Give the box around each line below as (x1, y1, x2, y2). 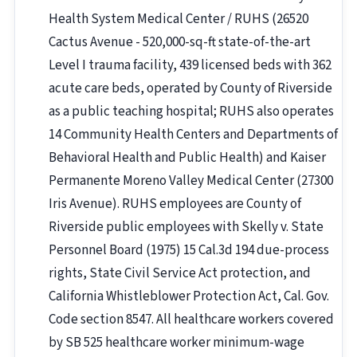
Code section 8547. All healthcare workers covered (49, 310, 334, 330)
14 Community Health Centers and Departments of (49, 125, 338, 145)
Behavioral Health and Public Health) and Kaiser (49, 148, 326, 168)
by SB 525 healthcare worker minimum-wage (49, 333, 304, 353)
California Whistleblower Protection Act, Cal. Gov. (49, 287, 329, 307)
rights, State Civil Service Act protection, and (49, 264, 311, 284)
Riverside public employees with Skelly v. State (49, 218, 324, 237)
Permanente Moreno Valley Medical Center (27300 (49, 171, 333, 191)
